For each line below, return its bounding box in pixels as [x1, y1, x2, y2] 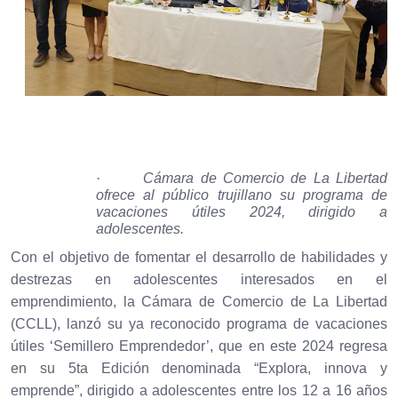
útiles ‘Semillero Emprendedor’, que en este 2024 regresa [11, 338, 387, 354]
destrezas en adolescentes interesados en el [11, 272, 387, 288]
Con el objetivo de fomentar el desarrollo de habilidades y [11, 250, 387, 266]
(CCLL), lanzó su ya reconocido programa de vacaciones [11, 316, 387, 332]
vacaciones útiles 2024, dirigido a [96, 203, 387, 219]
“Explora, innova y [254, 361, 388, 377]
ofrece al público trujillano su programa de [96, 187, 387, 203]
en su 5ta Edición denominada [11, 361, 255, 377]
